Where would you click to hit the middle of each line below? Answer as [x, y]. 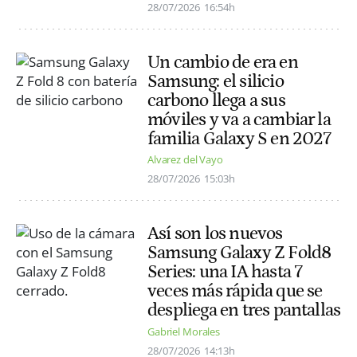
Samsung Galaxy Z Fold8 [239, 253]
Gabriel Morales [184, 331]
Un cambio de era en [223, 63]
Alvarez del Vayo [185, 160]
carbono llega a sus [216, 101]
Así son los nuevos [215, 234]
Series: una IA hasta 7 [225, 272]
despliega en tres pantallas [244, 310]
